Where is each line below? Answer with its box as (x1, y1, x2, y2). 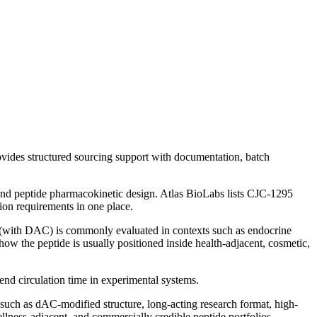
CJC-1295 (247, 187, 293, 200)
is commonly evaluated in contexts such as (53, 224, 248, 236)
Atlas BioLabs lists (158, 187, 247, 200)
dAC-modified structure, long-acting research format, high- (35, 297, 298, 310)
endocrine (248, 224, 292, 236)
